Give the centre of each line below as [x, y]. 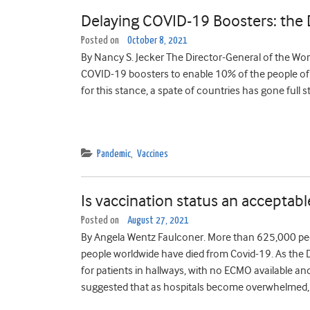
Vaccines [153, 154]
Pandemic [114, 154]
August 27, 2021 [158, 220]
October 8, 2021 [157, 40]
